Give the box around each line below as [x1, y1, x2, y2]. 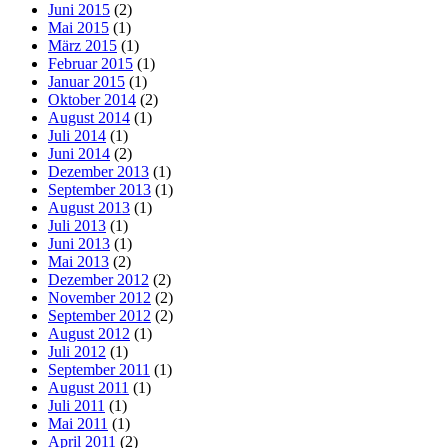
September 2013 [48, 180, 151, 198]
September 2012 [48, 306, 151, 324]
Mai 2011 [48, 414, 108, 432]
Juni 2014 [48, 144, 110, 162]
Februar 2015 [48, 54, 133, 72]
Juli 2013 [48, 216, 106, 234]
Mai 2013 [48, 252, 109, 270]
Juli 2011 [48, 396, 105, 414]
